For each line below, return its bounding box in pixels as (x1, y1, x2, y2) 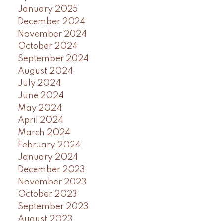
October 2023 (17, 190, 77, 199)
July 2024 (17, 79, 61, 88)
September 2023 (17, 202, 89, 212)
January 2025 (17, 5, 78, 14)
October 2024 (17, 42, 77, 51)
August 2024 (17, 67, 73, 76)
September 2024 (17, 54, 89, 64)
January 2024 (17, 153, 78, 162)
